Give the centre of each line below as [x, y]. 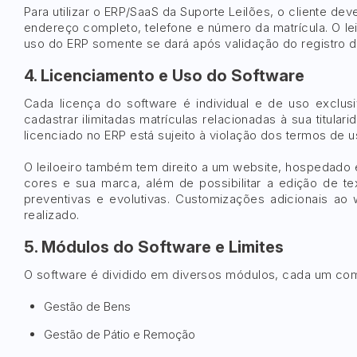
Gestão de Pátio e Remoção [120, 334]
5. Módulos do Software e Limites [154, 247]
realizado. [52, 215]
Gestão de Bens [87, 306]
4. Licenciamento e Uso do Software [164, 76]
